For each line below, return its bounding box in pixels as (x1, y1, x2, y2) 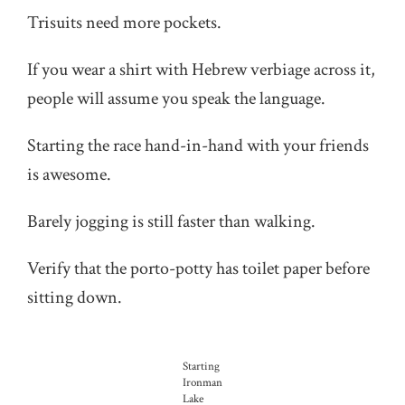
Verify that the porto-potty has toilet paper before (27, 257, 370, 280)
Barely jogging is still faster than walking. (27, 210, 316, 233)
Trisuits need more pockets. (27, 11, 221, 34)
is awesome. (27, 163, 111, 186)
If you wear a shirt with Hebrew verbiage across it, (27, 58, 375, 81)
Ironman (183, 375, 222, 391)
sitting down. (27, 286, 122, 309)
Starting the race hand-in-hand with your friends (27, 134, 369, 157)
